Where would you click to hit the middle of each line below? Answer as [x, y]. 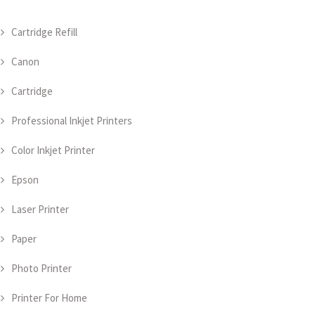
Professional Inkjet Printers [72, 121]
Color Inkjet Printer [53, 150]
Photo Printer [41, 268]
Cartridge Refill [44, 32]
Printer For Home [49, 298]
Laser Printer [40, 209]
